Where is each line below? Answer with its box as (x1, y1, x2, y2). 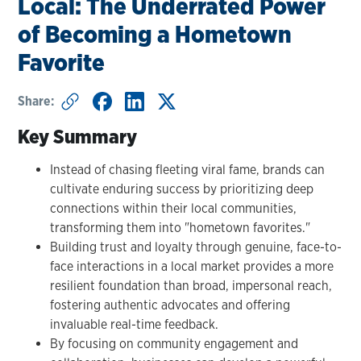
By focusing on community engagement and (50, 335, 299, 351)
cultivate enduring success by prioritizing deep (50, 180, 314, 197)
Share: (18, 93, 55, 109)
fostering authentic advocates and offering (50, 297, 291, 313)
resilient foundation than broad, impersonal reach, (50, 277, 333, 293)
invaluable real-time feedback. (50, 316, 219, 332)
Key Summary (18, 124, 138, 148)
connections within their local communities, (50, 200, 297, 216)
